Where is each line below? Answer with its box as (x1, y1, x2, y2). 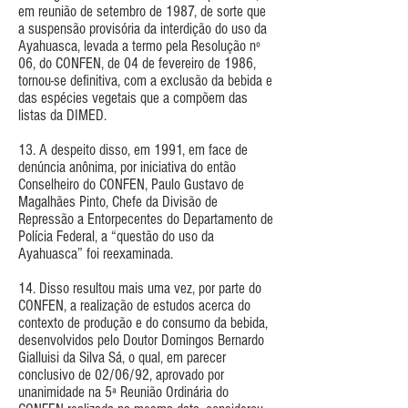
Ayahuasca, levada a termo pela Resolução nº (18, 36, 260, 55)
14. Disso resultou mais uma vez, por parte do (18, 279, 261, 297)
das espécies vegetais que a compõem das (18, 88, 248, 107)
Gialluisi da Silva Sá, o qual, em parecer (18, 348, 226, 366)
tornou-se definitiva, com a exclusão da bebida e (18, 71, 272, 89)
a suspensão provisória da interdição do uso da (18, 19, 267, 37)
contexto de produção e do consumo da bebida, (18, 313, 268, 331)
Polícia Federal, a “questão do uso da (18, 227, 214, 245)
